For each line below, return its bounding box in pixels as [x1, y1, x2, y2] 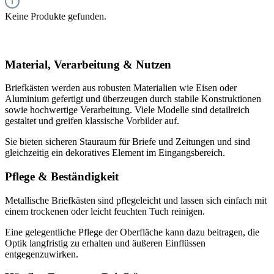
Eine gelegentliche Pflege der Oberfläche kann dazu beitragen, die [5, 226, 259, 237]
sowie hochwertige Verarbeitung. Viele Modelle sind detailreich [5, 105, 250, 116]
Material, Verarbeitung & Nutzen [5, 57, 171, 71]
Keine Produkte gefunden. [5, 10, 106, 21]
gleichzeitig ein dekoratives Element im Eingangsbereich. [5, 147, 225, 158]
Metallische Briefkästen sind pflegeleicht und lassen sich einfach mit [5, 194, 267, 206]
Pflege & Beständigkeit [5, 169, 119, 183]
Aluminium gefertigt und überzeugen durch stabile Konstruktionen [5, 94, 261, 105]
